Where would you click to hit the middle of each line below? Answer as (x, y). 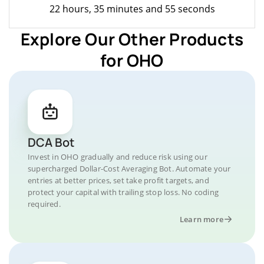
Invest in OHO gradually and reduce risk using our (118, 156)
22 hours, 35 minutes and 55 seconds (132, 9)
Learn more (202, 219)
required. (44, 204)
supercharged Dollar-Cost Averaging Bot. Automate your (129, 168)
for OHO (132, 60)
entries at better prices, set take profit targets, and (118, 180)
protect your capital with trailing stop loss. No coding (123, 192)
